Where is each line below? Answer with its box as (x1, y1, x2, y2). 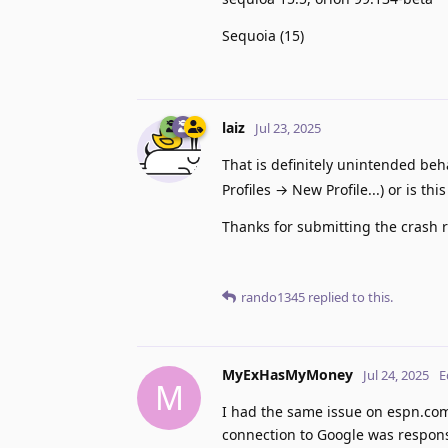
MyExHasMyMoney (222, 364, 353, 384)
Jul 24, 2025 (363, 365, 429, 384)
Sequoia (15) (222, 26, 304, 46)
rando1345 (241, 287, 305, 306)
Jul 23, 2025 (255, 119, 321, 138)
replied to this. (305, 287, 393, 306)
